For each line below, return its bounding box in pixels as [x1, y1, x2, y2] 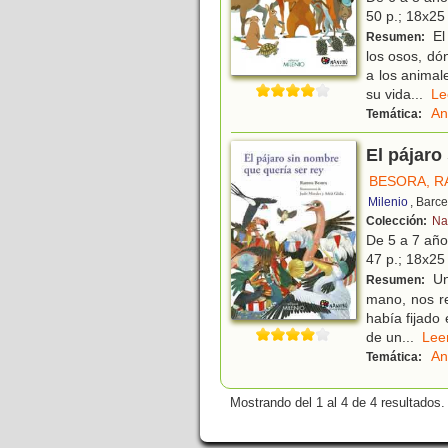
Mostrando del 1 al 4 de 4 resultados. [230, 395, 445, 411]
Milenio [368, 195, 408, 210]
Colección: [366, 214, 430, 229]
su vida [366, 86, 411, 103]
